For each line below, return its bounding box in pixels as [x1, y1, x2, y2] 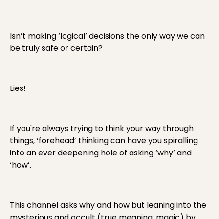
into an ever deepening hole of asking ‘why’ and [10, 147, 192, 159]
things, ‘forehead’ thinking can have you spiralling [10, 135, 198, 147]
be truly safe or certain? [10, 43, 103, 54]
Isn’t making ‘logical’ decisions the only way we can [10, 30, 205, 42]
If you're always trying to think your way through [10, 123, 194, 134]
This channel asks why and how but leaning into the [10, 199, 206, 211]
